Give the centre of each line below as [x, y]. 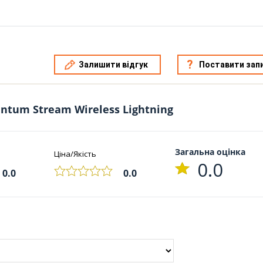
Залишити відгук [113, 64]
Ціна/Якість [75, 154]
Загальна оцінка [210, 151]
